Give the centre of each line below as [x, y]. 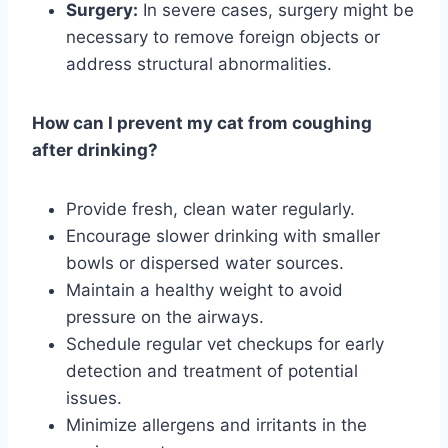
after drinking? [95, 150]
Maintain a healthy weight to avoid [204, 290]
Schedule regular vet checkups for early [225, 344]
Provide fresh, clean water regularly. [210, 209]
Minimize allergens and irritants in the [216, 425]
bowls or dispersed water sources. [205, 263]
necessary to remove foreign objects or [223, 37]
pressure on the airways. [165, 317]
